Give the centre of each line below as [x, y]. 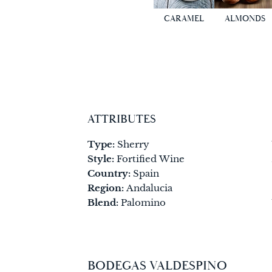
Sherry [134, 144]
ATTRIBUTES [122, 119]
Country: [109, 173]
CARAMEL [184, 19]
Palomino [144, 202]
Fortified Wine [151, 158]
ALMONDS [245, 19]
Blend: [103, 202]
